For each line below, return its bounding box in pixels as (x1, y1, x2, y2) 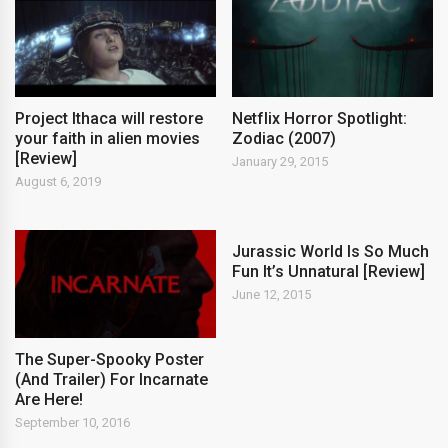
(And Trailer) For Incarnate (15, 370, 208, 390)
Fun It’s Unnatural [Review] (232, 261, 426, 281)
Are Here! (15, 390, 83, 410)
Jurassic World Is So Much (232, 241, 430, 261)
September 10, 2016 (15, 415, 130, 431)
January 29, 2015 (232, 153, 329, 169)
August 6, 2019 (15, 173, 101, 189)
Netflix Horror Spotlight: (232, 108, 408, 128)
